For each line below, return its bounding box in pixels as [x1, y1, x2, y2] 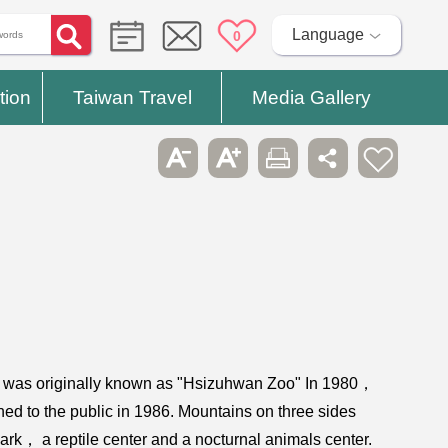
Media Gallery [251, 87, 371, 108]
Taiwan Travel [72, 87, 192, 108]
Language [291, 26, 364, 43]
